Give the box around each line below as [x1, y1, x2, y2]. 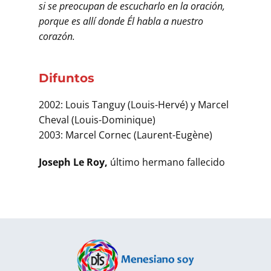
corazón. [39, 29, 75, 43]
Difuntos [39, 70, 94, 85]
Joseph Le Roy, [39, 155, 110, 169]
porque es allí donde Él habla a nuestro [39, 14, 203, 28]
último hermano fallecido [110, 155, 225, 169]
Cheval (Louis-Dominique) [39, 113, 155, 126]
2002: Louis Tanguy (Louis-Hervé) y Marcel [39, 97, 229, 111]
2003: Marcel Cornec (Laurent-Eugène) [39, 128, 212, 142]
